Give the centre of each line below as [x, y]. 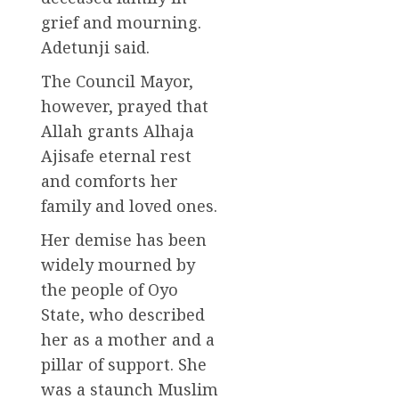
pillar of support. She [124, 365]
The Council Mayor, [117, 81]
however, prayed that [125, 106]
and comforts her [110, 181]
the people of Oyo [110, 290]
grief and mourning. [121, 23]
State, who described [123, 315]
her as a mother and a [128, 340]
